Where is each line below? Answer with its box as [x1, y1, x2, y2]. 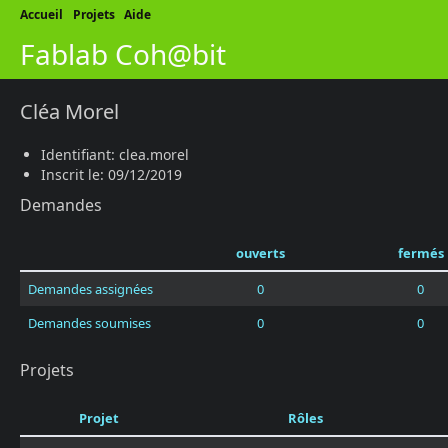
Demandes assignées [28, 280, 153, 298]
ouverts [235, 244, 285, 262]
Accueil [20, 6, 63, 23]
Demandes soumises [28, 314, 151, 332]
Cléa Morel [20, 98, 119, 125]
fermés [397, 244, 444, 262]
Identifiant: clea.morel [41, 145, 189, 164]
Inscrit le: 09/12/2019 [41, 165, 182, 184]
